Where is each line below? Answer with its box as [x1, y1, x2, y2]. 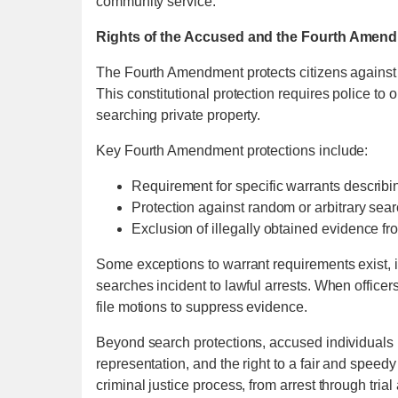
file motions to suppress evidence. [96, 298, 307, 314]
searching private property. [96, 107, 261, 123]
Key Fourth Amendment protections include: [96, 142, 369, 158]
